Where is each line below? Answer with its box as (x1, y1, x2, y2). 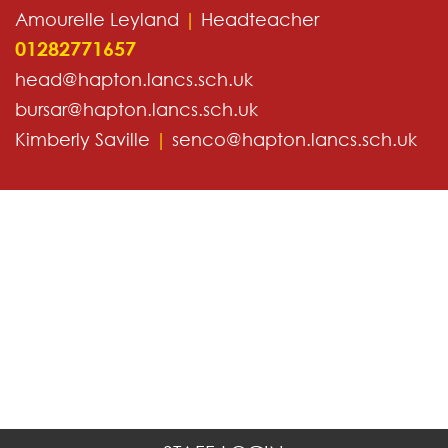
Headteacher (196, 7, 319, 30)
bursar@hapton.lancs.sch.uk (15, 97, 258, 120)
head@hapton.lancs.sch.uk (15, 67, 253, 90)
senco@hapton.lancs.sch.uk (172, 127, 417, 150)
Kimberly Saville (15, 127, 155, 150)
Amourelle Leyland (15, 7, 184, 30)
